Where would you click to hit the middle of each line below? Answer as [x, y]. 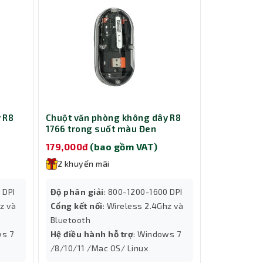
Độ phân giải [77, 192]
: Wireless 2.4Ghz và [143, 206]
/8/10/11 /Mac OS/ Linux [100, 248]
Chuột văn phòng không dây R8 [114, 117]
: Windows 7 [157, 234]
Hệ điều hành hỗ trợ [92, 234]
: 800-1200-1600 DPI [143, 192]
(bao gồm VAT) [124, 147]
